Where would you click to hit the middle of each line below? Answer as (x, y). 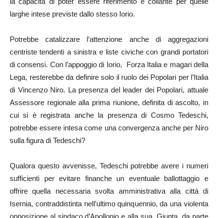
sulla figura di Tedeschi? (47, 140)
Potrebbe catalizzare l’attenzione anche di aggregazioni (109, 39)
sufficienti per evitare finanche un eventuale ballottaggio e (109, 178)
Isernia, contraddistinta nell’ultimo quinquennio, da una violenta (109, 204)
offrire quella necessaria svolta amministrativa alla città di (109, 191)
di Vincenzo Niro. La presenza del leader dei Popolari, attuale (109, 90)
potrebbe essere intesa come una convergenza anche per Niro (109, 128)
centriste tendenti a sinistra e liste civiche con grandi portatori (109, 52)
